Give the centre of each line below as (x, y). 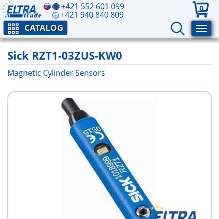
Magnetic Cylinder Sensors (56, 73)
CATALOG (44, 28)
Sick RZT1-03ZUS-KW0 (65, 55)
